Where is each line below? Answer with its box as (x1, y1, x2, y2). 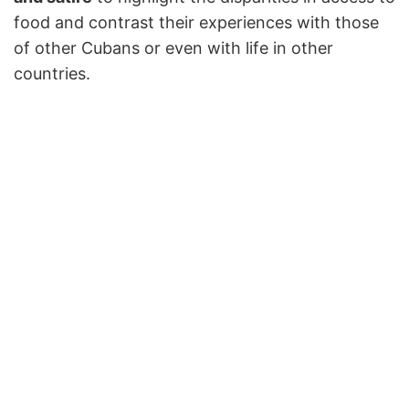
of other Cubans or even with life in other (14, 37, 333, 58)
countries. (14, 63, 90, 83)
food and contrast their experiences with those (14, 12, 379, 32)
